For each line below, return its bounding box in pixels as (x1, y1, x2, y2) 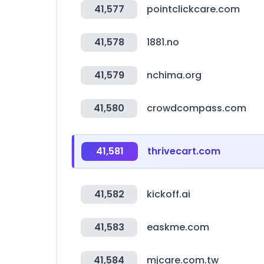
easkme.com (147, 220, 209, 234)
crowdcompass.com (147, 101, 246, 115)
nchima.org (147, 68, 202, 82)
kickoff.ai (147, 187, 190, 201)
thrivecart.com (147, 144, 220, 158)
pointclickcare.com (147, 2, 240, 16)
